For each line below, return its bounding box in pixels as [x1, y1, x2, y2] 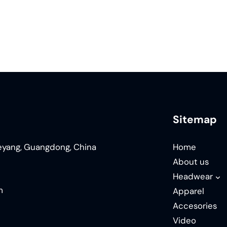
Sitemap [173, 112, 217, 127]
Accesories [173, 200, 217, 211]
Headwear [173, 170, 213, 182]
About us [173, 156, 209, 167]
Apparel [173, 185, 205, 197]
